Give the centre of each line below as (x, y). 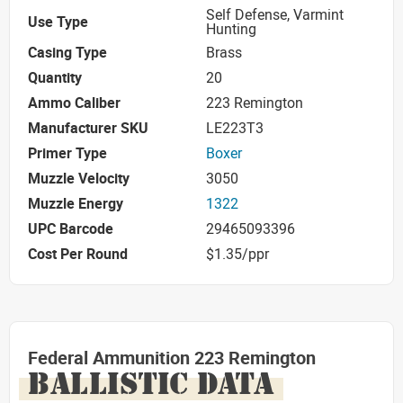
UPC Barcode (71, 229)
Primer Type (67, 153)
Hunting (231, 28)
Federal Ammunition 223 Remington (172, 357)
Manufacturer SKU (88, 128)
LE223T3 (235, 128)
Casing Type (67, 53)
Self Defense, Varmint (275, 14)
